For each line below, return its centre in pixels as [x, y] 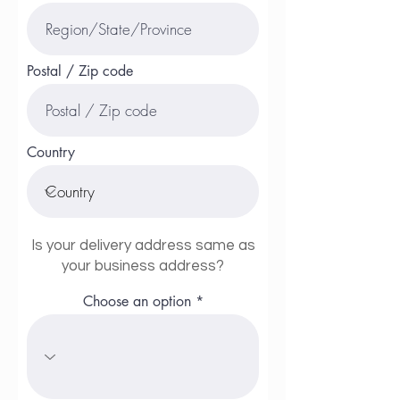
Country [51, 153]
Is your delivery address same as [143, 246]
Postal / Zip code [80, 71]
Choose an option [137, 302]
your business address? [143, 267]
